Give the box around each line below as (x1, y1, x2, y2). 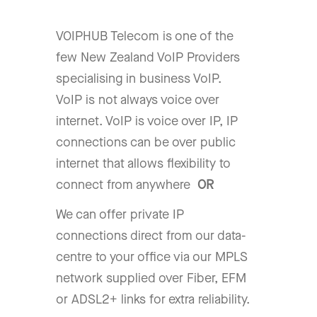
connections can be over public (56, 135, 236, 150)
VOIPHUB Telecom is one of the (56, 29, 234, 44)
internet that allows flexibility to (56, 156, 231, 171)
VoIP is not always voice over (56, 93, 219, 108)
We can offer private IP (56, 207, 184, 222)
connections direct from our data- (56, 229, 246, 243)
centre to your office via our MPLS (56, 250, 248, 265)
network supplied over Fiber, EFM (56, 271, 246, 286)
